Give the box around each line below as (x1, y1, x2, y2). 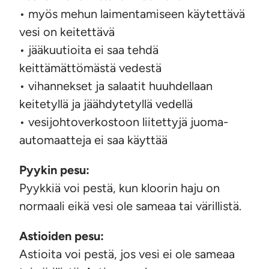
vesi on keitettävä (19, 25, 115, 40)
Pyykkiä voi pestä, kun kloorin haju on (19, 181, 220, 196)
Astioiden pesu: (19, 229, 104, 244)
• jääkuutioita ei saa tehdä (19, 43, 159, 58)
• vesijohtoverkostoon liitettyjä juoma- (19, 115, 228, 130)
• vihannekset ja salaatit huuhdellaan (19, 79, 213, 94)
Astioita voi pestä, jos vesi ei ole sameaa (19, 247, 235, 262)
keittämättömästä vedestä (19, 61, 162, 76)
